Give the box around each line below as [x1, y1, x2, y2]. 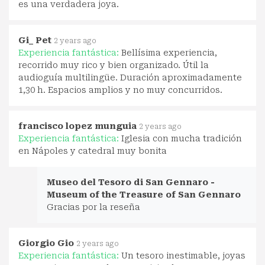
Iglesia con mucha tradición [121, 133, 242, 143]
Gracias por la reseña [47, 202, 140, 212]
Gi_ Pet [18, 35, 51, 45]
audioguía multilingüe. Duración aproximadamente [18, 72, 242, 82]
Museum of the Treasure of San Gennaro [47, 189, 241, 199]
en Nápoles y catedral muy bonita [18, 146, 167, 156]
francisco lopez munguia [18, 121, 137, 131]
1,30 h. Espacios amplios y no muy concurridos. [18, 85, 222, 95]
